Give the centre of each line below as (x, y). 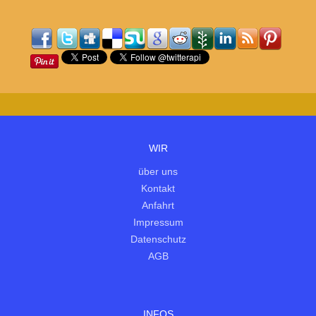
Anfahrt (158, 206)
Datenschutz (158, 239)
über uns (158, 172)
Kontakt (158, 189)
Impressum (158, 223)
